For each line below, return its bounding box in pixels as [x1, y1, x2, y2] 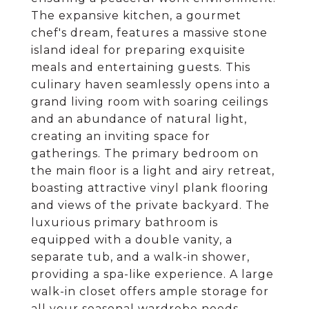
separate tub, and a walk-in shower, [31, 250, 250, 263]
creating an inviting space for [31, 130, 210, 143]
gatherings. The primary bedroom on [31, 147, 259, 160]
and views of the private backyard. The [31, 199, 270, 212]
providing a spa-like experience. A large [31, 268, 274, 281]
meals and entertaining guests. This [31, 61, 250, 74]
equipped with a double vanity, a [31, 233, 232, 246]
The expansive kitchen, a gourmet [31, 9, 241, 22]
